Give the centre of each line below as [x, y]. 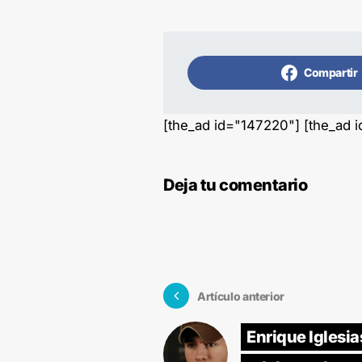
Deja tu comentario [235, 185]
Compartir [330, 73]
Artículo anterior [241, 296]
